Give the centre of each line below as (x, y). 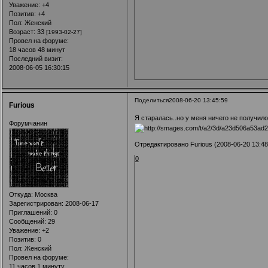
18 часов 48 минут (37, 49)
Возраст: (22, 31)
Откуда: (21, 194)
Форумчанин (28, 123)
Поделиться (151, 100)
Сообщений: (27, 221)
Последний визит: (36, 58)
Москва (45, 194)
